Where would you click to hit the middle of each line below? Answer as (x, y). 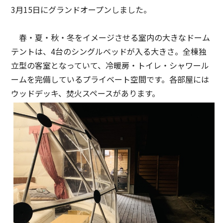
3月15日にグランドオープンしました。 (81, 9)
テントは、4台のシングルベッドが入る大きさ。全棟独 (109, 51)
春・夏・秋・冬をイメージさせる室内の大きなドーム (111, 37)
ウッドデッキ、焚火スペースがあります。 (86, 93)
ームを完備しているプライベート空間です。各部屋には (110, 79)
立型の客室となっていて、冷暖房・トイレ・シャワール (110, 65)
